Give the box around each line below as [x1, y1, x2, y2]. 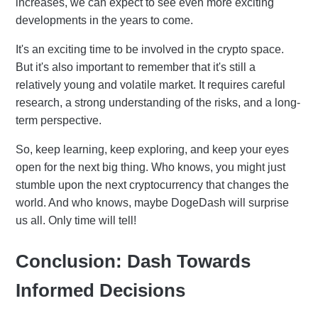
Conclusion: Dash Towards [16, 250, 251, 272]
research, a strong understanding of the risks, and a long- [16, 96, 300, 109]
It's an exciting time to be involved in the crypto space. [16, 43, 284, 55]
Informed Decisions [16, 279, 185, 301]
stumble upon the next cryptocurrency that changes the [16, 178, 289, 191]
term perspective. [16, 114, 102, 126]
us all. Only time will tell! [16, 214, 136, 226]
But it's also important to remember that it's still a [16, 60, 256, 73]
